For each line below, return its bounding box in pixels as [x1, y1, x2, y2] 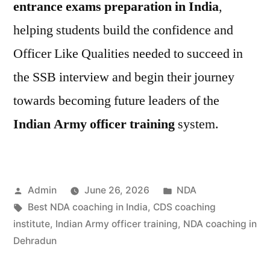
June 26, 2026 [84, 184, 149, 196]
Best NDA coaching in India [27, 201, 148, 213]
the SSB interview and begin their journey [13, 69, 234, 86]
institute [13, 218, 50, 230]
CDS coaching [152, 201, 216, 213]
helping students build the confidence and [13, 22, 233, 39]
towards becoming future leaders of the [13, 92, 219, 109]
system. [175, 116, 219, 133]
